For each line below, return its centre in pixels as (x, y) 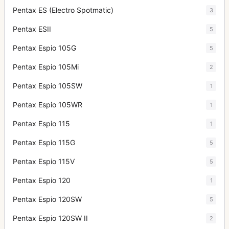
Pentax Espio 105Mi (46, 67)
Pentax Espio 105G (44, 48)
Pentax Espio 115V (44, 161)
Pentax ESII (32, 29)
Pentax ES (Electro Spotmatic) (63, 10)
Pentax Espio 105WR (48, 105)
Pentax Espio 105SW (48, 86)
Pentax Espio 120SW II (50, 218)
